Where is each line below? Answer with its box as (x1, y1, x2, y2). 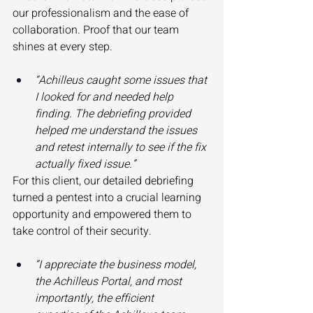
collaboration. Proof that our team (13, 22, 182, 39)
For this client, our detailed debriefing (13, 173, 196, 190)
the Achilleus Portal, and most (35, 273, 184, 291)
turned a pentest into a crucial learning (13, 189, 204, 207)
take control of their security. (13, 223, 154, 240)
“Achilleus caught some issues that (35, 72, 210, 89)
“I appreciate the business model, (35, 256, 199, 274)
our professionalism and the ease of (13, 5, 191, 22)
